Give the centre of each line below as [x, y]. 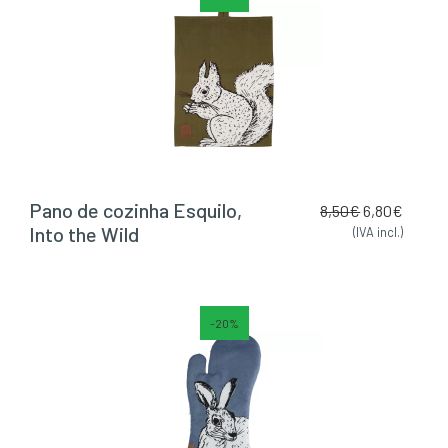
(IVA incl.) [378, 232]
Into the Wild [83, 233]
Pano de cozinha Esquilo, [135, 209]
